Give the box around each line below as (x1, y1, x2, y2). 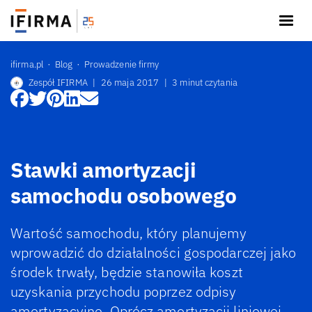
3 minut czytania (172, 77, 237, 88)
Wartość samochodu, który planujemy (10, 224, 247, 242)
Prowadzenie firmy (84, 58, 159, 70)
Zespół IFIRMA (28, 77, 88, 88)
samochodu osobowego (10, 181, 237, 209)
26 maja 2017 (100, 77, 159, 88)
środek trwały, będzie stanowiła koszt (10, 263, 243, 281)
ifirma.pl (10, 58, 43, 70)
